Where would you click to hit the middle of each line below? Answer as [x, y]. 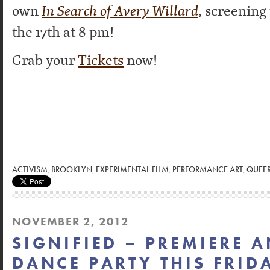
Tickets [101, 60]
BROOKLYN [72, 170]
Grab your [45, 60]
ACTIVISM [30, 170]
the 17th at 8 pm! [63, 32]
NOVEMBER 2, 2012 [71, 221]
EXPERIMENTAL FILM [132, 170]
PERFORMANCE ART [208, 170]
